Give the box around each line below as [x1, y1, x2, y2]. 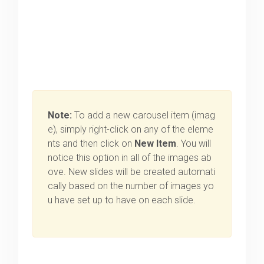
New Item [134, 138, 177, 150]
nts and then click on [48, 138, 135, 150]
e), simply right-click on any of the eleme [48, 124, 214, 136]
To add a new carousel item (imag [72, 110, 216, 121]
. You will [176, 138, 212, 150]
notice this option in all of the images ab [48, 152, 212, 164]
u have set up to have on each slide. [48, 194, 196, 206]
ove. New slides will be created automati [48, 166, 216, 178]
